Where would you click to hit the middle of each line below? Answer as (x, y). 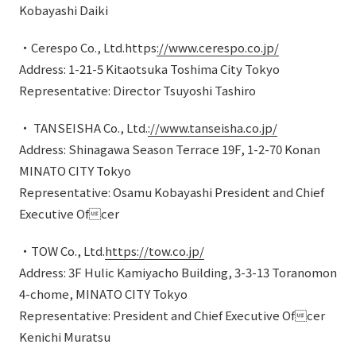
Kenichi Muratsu (65, 337)
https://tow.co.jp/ (155, 251)
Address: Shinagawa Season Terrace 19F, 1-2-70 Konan (170, 149)
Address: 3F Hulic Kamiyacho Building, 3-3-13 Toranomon (178, 272)
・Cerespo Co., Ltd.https (88, 47)
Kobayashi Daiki (64, 10)
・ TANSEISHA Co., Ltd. (83, 128)
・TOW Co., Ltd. (62, 251)
